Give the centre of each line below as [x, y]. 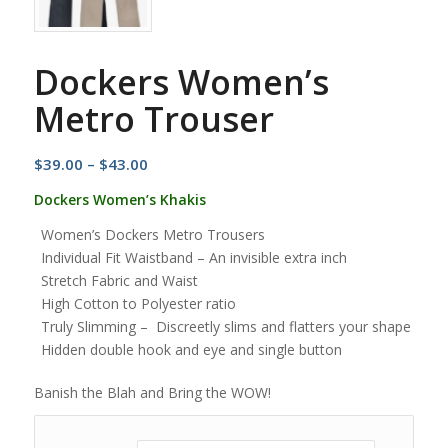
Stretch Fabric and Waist [119, 280]
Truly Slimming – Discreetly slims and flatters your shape [225, 326]
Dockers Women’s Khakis [119, 199]
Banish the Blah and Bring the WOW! [152, 392]
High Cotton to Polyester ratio [138, 303]
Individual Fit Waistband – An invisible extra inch [193, 257]
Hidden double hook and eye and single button [191, 349]
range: [170, 186]
